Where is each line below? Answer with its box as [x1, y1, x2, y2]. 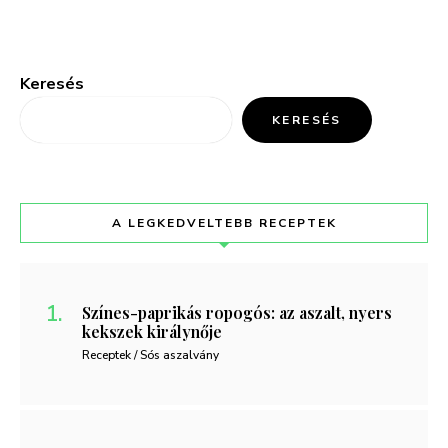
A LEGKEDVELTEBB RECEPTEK [111, 215, 337, 232]
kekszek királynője [82, 321, 222, 343]
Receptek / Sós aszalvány [82, 347, 219, 364]
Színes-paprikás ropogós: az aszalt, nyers [82, 302, 392, 324]
